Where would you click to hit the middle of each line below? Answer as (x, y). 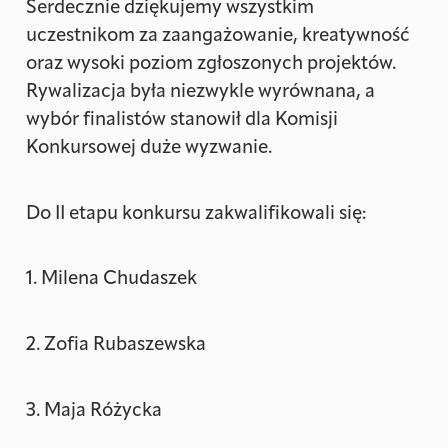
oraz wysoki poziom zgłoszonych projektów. (211, 65)
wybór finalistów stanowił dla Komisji (182, 121)
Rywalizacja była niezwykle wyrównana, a (201, 93)
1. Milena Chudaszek (112, 280)
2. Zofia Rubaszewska (116, 345)
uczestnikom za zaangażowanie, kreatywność (218, 37)
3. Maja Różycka (94, 411)
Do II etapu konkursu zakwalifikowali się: (196, 214)
